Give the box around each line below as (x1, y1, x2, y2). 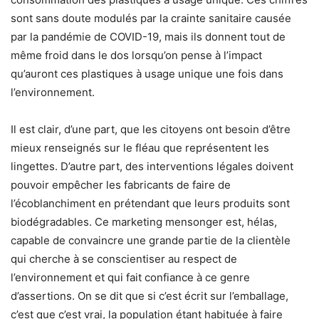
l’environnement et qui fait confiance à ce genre (11, 271, 250, 284)
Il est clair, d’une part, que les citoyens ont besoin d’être (11, 122, 291, 136)
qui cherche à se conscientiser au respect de (11, 252, 237, 266)
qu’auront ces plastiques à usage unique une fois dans (11, 67, 283, 80)
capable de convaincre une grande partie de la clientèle (11, 234, 291, 247)
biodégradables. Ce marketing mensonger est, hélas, (11, 215, 277, 229)
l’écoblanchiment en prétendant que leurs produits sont (11, 197, 293, 210)
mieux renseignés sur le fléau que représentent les (11, 141, 269, 155)
